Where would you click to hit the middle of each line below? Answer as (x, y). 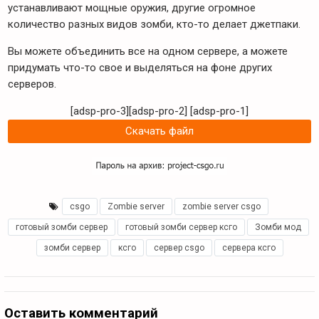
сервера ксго (249, 248)
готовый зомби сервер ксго (181, 227)
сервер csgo (179, 248)
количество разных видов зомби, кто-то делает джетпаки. (156, 24)
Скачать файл (159, 131)
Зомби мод (278, 227)
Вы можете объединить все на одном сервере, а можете (148, 51)
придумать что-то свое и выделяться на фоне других (140, 68)
